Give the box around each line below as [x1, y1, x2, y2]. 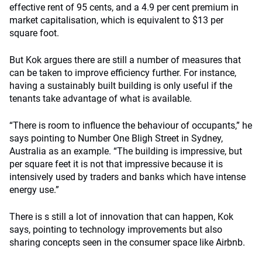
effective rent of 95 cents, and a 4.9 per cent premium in [9, 2, 239, 13]
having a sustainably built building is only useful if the [9, 80, 232, 91]
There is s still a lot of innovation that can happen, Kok [9, 211, 233, 222]
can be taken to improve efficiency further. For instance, [9, 67, 236, 78]
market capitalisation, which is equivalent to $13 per [9, 15, 223, 26]
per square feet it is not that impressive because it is [9, 158, 223, 170]
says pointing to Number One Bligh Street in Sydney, [9, 133, 223, 144]
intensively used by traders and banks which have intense [9, 171, 246, 182]
